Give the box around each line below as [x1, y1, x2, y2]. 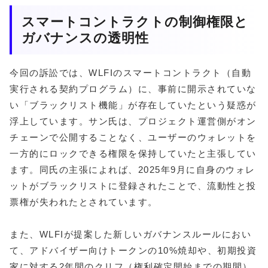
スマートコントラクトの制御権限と [22, 14, 248, 29]
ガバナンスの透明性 [22, 30, 149, 45]
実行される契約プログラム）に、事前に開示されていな [10, 84, 257, 95]
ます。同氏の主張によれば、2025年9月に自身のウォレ [10, 165, 255, 175]
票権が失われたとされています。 [10, 197, 158, 208]
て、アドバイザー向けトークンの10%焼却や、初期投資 [10, 245, 257, 256]
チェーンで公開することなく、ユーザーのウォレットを [10, 132, 257, 143]
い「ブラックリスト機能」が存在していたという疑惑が [10, 100, 257, 111]
